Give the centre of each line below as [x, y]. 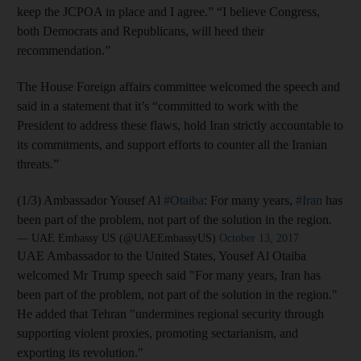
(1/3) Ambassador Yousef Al [90, 200]
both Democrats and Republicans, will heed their [141, 31]
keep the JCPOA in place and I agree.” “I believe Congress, [168, 11]
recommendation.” [64, 50]
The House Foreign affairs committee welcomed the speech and [178, 86]
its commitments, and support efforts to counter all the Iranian [172, 144]
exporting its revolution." [80, 352]
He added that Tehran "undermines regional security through [170, 313]
